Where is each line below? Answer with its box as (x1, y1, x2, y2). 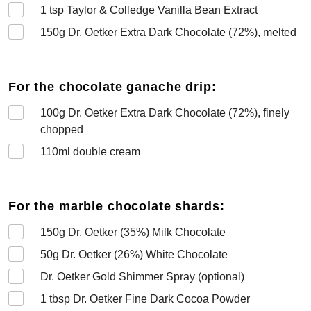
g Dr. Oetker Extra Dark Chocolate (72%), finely (59, 107, 289, 119)
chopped (40, 124, 83, 135)
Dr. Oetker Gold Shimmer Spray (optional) (40, 271, 244, 283)
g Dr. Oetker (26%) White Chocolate (53, 249, 228, 260)
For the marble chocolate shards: (8, 199, 225, 213)
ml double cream (58, 146, 140, 158)
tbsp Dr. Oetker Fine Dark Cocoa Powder (47, 293, 250, 305)
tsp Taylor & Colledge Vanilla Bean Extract (47, 4, 258, 16)
